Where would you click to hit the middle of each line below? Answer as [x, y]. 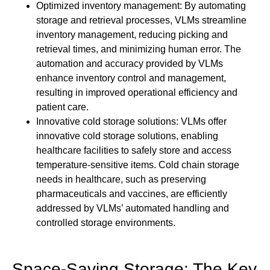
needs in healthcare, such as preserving [121, 179]
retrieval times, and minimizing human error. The [139, 49]
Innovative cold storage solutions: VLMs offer [131, 121]
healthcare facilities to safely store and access [134, 150]
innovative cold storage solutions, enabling [127, 136]
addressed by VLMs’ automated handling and [133, 208]
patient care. [62, 107]
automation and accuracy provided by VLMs [130, 63]
